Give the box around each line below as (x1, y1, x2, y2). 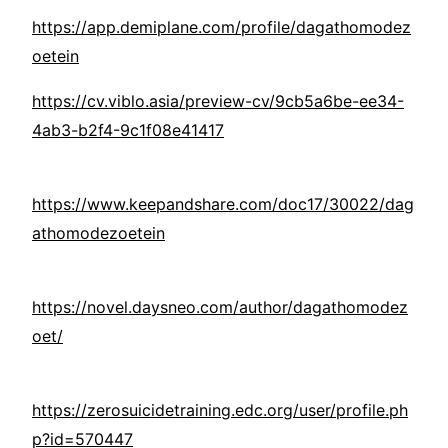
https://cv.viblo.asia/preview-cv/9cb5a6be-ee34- (32, 91, 404, 112)
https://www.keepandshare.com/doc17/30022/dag (32, 194, 414, 215)
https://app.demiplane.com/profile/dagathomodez (32, 17, 411, 38)
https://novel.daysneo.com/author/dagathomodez (32, 297, 408, 318)
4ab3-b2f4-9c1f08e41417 (32, 120, 224, 141)
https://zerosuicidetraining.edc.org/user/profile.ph (32, 400, 408, 421)
